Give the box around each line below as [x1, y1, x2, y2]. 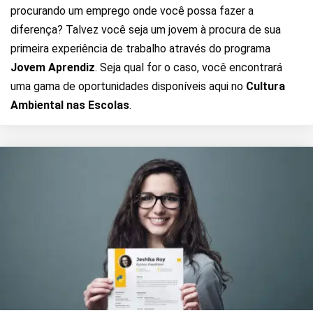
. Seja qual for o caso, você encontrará [95, 61, 282, 74]
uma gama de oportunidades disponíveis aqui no [10, 80, 246, 93]
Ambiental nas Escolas [10, 99, 129, 112]
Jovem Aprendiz [10, 61, 95, 74]
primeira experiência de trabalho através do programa [10, 42, 270, 55]
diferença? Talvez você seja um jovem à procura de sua [10, 23, 281, 36]
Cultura [246, 80, 285, 93]
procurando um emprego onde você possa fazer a [10, 4, 254, 17]
